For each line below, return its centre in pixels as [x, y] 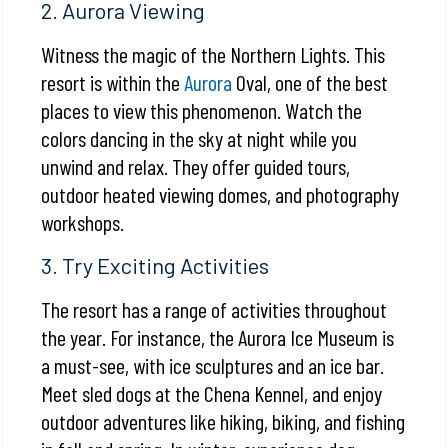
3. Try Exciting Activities [155, 264]
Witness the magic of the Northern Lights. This [213, 53]
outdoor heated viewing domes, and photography [220, 193]
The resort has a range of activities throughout [214, 308]
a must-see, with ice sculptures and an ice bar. [213, 364]
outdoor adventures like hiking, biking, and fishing [223, 420]
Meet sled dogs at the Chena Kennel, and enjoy [212, 392]
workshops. [83, 221]
